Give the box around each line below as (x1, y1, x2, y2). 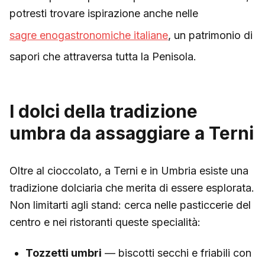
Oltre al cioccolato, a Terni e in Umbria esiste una (9, 164, 248, 177)
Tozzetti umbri (25, 246, 102, 259)
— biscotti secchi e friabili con (102, 246, 251, 259)
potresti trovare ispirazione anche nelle (9, 7, 198, 20)
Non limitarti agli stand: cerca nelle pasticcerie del (9, 199, 251, 211)
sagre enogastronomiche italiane (9, 28, 168, 41)
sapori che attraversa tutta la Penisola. (9, 50, 196, 63)
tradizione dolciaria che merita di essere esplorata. (9, 182, 254, 194)
